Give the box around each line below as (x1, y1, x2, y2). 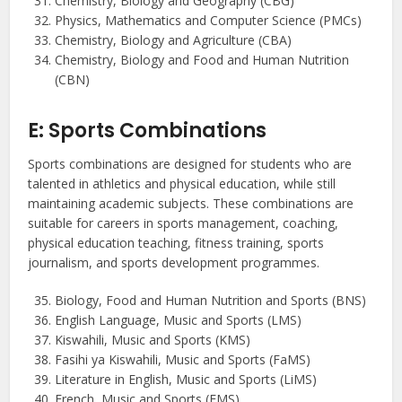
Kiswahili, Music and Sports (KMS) (55, 331, 251, 349)
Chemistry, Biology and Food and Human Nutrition (55, 51, 350, 69)
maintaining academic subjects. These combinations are (28, 195, 354, 213)
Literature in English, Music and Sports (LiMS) (55, 371, 318, 389)
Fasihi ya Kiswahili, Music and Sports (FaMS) (55, 351, 311, 369)
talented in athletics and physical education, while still (28, 175, 336, 193)
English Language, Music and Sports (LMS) (55, 311, 302, 329)
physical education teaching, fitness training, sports (28, 234, 325, 252)
